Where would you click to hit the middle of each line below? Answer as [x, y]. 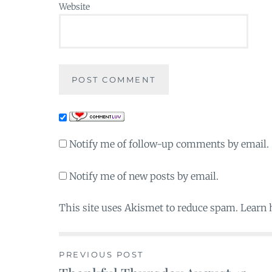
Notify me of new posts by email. [144, 176]
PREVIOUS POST [101, 255]
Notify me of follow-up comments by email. [169, 144]
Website [74, 7]
